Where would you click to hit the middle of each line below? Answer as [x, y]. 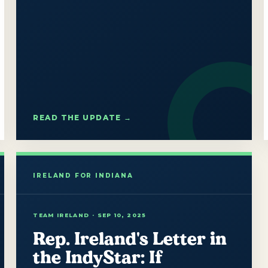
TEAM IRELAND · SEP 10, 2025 [90, 215]
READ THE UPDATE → [83, 117]
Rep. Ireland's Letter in [130, 238]
